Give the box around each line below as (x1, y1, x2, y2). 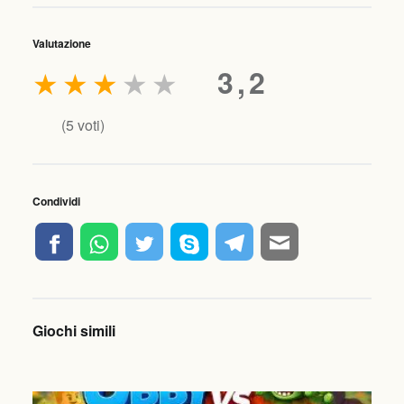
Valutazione (32, 35, 91, 52)
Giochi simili (32, 320, 115, 342)
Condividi (32, 192, 80, 209)
